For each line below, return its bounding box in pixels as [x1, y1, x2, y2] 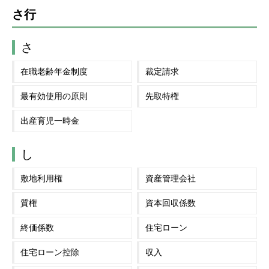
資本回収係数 [145, 198, 196, 208]
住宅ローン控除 [20, 247, 79, 257]
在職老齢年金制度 [20, 67, 88, 77]
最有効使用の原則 [20, 91, 88, 101]
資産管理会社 [145, 173, 196, 183]
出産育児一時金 [20, 116, 79, 126]
